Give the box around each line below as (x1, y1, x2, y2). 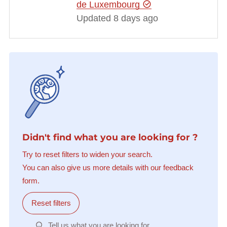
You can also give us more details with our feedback (22, 163, 194, 172)
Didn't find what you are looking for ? (22, 131, 198, 142)
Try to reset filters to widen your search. (22, 150, 153, 159)
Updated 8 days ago (76, 13, 158, 23)
